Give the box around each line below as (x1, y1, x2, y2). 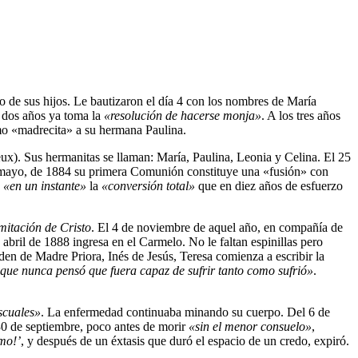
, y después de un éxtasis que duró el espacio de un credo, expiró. (21, 334, 349, 348)
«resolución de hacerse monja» (104, 109, 261, 123)
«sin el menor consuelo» (189, 320, 312, 334)
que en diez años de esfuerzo (195, 179, 343, 193)
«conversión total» (101, 179, 195, 193)
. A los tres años (261, 109, 340, 123)
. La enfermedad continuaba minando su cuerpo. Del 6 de (41, 305, 330, 320)
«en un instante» (3, 179, 86, 193)
